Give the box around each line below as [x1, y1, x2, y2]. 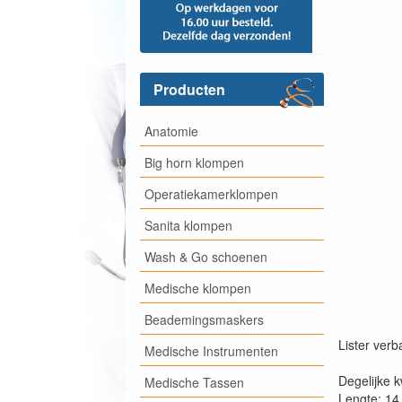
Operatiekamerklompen [144, 184, 278, 203]
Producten [153, 79, 225, 100]
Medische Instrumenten [144, 341, 278, 360]
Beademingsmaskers [144, 310, 264, 328]
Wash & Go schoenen [144, 247, 267, 266]
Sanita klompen [144, 215, 232, 234]
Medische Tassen [144, 372, 244, 391]
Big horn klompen [144, 153, 244, 171]
